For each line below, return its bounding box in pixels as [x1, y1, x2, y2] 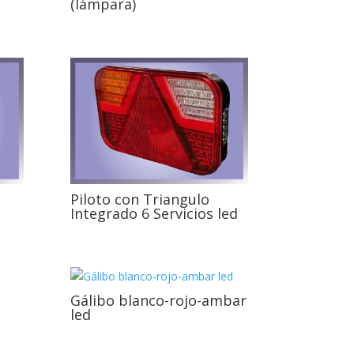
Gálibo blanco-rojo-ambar [70, 291, 247, 311]
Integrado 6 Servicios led [70, 203, 239, 223]
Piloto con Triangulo [70, 189, 210, 209]
